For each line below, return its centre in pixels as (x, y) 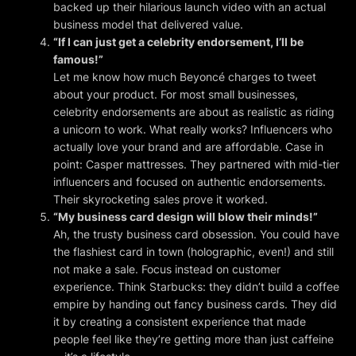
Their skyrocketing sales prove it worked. (161, 199)
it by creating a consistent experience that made (180, 321)
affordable (252, 146)
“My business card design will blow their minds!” (186, 216)
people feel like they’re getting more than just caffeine (194, 339)
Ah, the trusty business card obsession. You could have (197, 234)
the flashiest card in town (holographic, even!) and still (194, 251)
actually (74, 146)
